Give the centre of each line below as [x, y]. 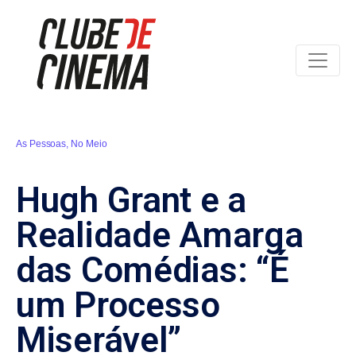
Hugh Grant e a [131, 200]
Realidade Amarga [160, 235]
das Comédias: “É [153, 270]
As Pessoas [41, 143]
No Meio [89, 143]
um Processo [118, 305]
